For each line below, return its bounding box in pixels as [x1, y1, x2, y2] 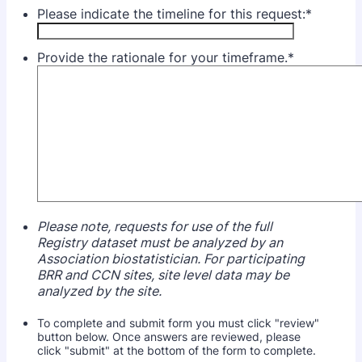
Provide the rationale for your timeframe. [37, 48, 288, 65]
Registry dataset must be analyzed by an [37, 234, 283, 250]
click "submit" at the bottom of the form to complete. [37, 343, 316, 358]
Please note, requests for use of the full [37, 217, 272, 234]
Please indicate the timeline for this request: [37, 5, 305, 22]
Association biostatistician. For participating [37, 250, 305, 267]
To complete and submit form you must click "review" [37, 316, 319, 330]
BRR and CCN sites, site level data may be [37, 266, 289, 283]
